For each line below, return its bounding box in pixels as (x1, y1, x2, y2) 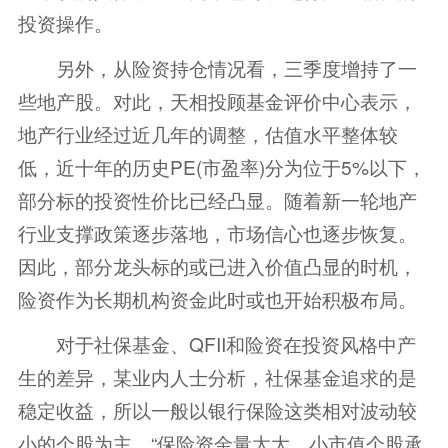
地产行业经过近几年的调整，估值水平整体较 (17, 119, 398, 147)
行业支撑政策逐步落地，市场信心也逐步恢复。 (17, 218, 417, 246)
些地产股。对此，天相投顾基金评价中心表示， (17, 86, 417, 114)
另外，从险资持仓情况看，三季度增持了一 (17, 53, 417, 81)
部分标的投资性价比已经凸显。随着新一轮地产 (17, 185, 417, 213)
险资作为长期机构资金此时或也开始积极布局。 (17, 284, 417, 312)
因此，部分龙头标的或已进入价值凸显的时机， (17, 251, 417, 279)
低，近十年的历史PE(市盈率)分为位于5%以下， (17, 152, 426, 180)
